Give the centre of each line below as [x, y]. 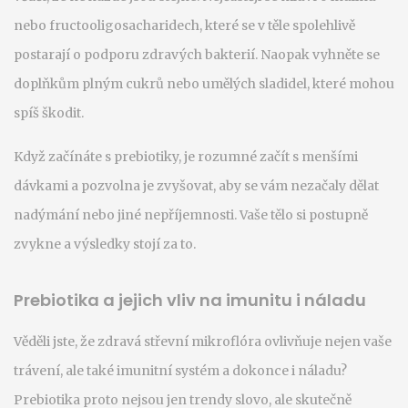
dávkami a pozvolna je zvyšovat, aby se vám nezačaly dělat [196, 186]
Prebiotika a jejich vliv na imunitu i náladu [190, 300]
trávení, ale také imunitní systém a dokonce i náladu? [180, 371]
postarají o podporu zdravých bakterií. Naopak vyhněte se [197, 55]
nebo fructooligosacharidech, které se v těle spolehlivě [184, 25]
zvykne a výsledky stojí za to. [105, 244]
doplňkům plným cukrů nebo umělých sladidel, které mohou [204, 84]
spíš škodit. [49, 113]
